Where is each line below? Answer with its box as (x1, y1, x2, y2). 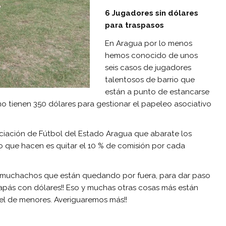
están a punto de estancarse (105, 87, 209, 96)
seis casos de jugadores (105, 63, 191, 72)
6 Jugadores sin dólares (105, 9, 198, 18)
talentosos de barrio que (105, 75, 195, 84)
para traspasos (105, 21, 164, 30)
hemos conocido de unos (105, 50, 198, 60)
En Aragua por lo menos (105, 38, 192, 48)
